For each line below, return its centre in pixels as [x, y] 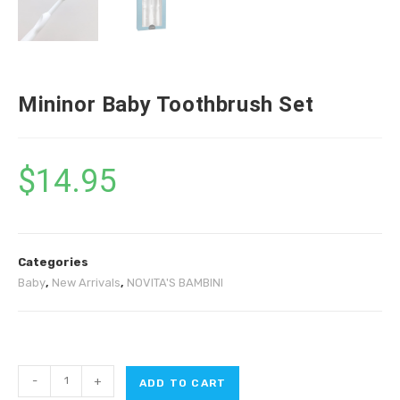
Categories [53, 262]
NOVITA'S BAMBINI [175, 282]
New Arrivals [86, 282]
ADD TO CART [183, 383]
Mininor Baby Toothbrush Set [166, 104]
